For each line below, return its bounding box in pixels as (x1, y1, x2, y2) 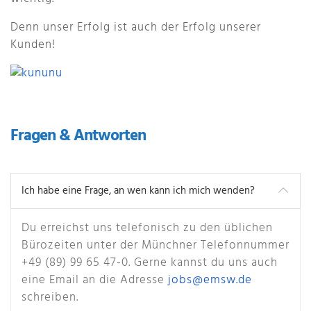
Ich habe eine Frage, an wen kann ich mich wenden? (22, 183, 255, 200)
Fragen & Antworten (10, 124, 146, 150)
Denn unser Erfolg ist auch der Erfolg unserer (10, 18, 261, 37)
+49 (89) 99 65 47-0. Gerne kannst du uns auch (22, 253, 278, 273)
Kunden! (10, 35, 56, 54)
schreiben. (22, 288, 78, 308)
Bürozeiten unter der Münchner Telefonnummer (22, 236, 289, 255)
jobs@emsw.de (168, 271, 252, 290)
